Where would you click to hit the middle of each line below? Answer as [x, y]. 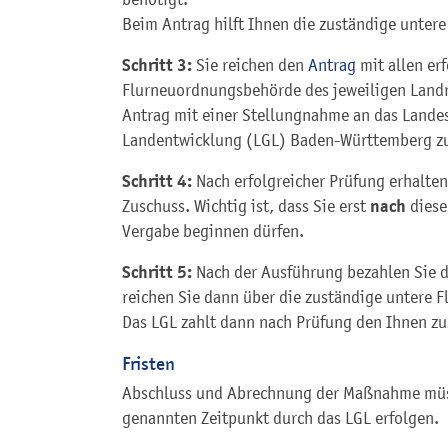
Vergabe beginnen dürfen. [213, 230]
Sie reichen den [250, 64]
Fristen [148, 363]
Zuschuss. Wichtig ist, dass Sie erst [246, 205]
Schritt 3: [157, 64]
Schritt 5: [157, 271]
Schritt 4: [157, 180]
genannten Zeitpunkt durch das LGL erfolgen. [280, 418]
